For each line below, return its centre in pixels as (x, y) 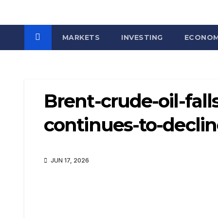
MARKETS (81, 37)
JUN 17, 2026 (69, 161)
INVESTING (142, 37)
